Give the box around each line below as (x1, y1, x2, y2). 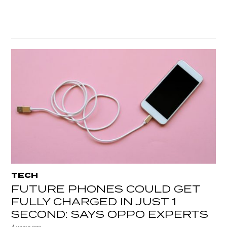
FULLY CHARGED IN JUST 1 (11, 194, 177, 211)
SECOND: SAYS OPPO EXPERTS (11, 207, 209, 223)
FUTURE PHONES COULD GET (11, 181, 201, 198)
